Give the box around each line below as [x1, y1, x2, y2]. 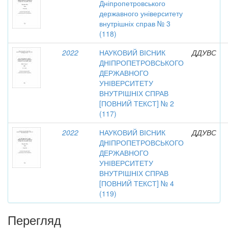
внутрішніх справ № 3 [99, 18, 170, 28]
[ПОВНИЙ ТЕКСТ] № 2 [99, 98, 174, 108]
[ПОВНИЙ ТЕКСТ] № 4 [99, 178, 174, 188]
